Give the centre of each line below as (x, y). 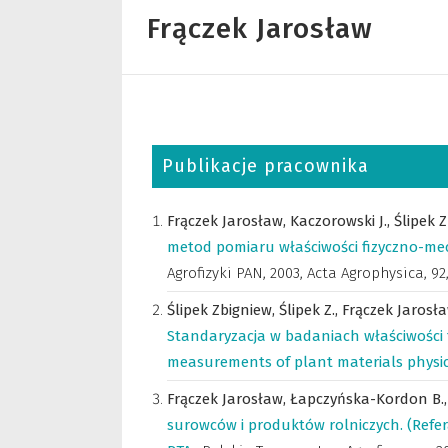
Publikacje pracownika (265, 166)
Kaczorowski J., (342, 221)
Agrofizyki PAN (215, 273)
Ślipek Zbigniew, (223, 310)
